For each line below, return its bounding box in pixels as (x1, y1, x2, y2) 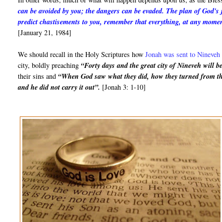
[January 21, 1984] (18, 28, 72, 38)
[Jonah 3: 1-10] (100, 82, 146, 92)
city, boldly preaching (18, 60, 81, 70)
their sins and (18, 71, 58, 81)
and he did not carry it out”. (18, 82, 101, 93)
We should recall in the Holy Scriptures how (18, 50, 146, 59)
